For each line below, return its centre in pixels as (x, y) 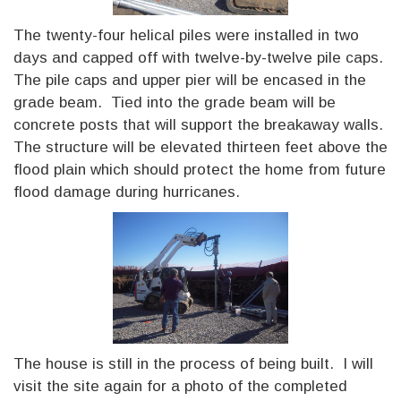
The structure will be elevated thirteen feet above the (200, 147)
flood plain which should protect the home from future (200, 169)
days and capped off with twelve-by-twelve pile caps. (200, 57)
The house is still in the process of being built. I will (193, 363)
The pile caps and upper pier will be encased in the (190, 80)
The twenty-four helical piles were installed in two (186, 35)
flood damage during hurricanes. (127, 192)
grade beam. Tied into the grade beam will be (175, 102)
